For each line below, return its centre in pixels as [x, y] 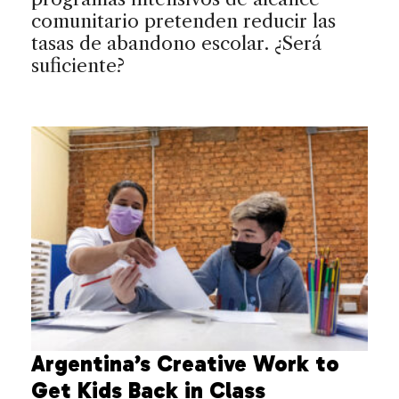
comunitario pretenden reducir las [183, 20]
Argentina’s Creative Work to [185, 363]
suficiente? [78, 65]
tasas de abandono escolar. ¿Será [176, 43]
